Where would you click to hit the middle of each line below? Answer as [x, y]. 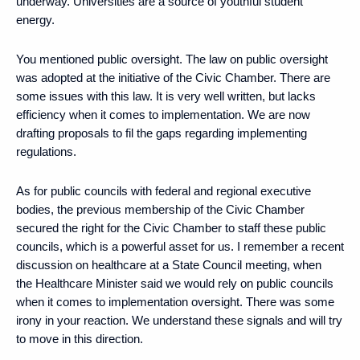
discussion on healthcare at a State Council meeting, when [169, 264]
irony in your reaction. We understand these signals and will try [179, 320]
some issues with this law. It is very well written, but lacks [166, 96]
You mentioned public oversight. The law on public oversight [172, 59]
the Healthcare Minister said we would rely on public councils [175, 283]
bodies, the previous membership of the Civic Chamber [160, 209]
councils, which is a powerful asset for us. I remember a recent [180, 246]
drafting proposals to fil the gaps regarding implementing [162, 133]
